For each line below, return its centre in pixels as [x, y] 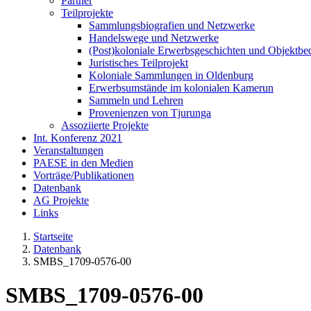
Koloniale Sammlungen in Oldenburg [171, 75]
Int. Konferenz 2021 [78, 137]
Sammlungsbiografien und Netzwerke [172, 25]
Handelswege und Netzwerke [154, 37]
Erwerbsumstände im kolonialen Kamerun [181, 87]
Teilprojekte [87, 12]
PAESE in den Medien [83, 162]
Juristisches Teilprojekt [138, 62]
